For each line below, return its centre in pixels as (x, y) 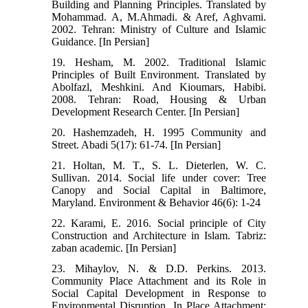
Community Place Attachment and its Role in (159, 280)
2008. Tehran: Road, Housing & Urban (159, 99)
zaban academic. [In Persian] (114, 247)
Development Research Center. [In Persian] (146, 111)
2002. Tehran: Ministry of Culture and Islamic (159, 29)
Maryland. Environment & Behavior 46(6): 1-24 (156, 202)
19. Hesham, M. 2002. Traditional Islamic (159, 62)
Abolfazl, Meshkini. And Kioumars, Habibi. (159, 87)
